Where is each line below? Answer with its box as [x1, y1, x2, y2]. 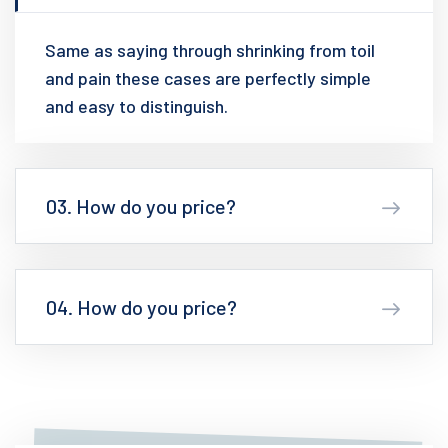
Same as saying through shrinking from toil [45, 39, 375, 61]
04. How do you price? [46, 295, 237, 319]
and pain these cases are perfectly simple [45, 67, 371, 89]
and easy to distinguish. [45, 95, 228, 117]
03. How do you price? [46, 194, 236, 218]
